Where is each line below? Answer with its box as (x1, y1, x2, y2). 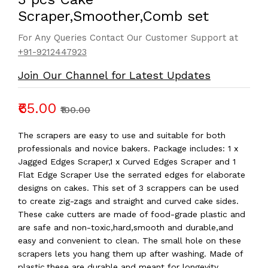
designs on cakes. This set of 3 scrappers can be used (18, 183, 239, 193)
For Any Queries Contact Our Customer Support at (18, 32, 238, 43)
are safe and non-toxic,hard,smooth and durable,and (18, 223, 233, 232)
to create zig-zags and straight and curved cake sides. (18, 196, 239, 206)
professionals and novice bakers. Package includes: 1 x (18, 144, 238, 153)
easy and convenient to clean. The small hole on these (18, 236, 241, 245)
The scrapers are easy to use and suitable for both (18, 130, 226, 140)
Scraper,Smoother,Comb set (18, 8, 209, 25)
